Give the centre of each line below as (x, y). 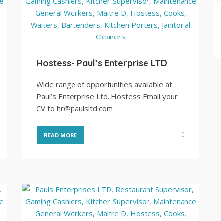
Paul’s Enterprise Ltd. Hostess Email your (107, 96)
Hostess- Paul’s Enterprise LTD (102, 63)
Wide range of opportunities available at (104, 84)
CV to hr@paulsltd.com (75, 108)
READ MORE (60, 135)
